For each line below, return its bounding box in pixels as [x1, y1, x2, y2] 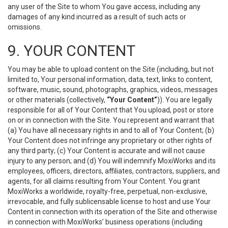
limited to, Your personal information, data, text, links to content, [8, 75, 212, 83]
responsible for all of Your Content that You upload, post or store [8, 106, 214, 114]
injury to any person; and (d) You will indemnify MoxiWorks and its [8, 157, 216, 165]
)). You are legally [157, 96, 212, 104]
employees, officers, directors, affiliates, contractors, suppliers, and [8, 167, 220, 175]
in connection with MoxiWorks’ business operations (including [8, 218, 203, 226]
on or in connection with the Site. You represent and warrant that [8, 116, 214, 124]
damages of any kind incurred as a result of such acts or [8, 13, 186, 21]
